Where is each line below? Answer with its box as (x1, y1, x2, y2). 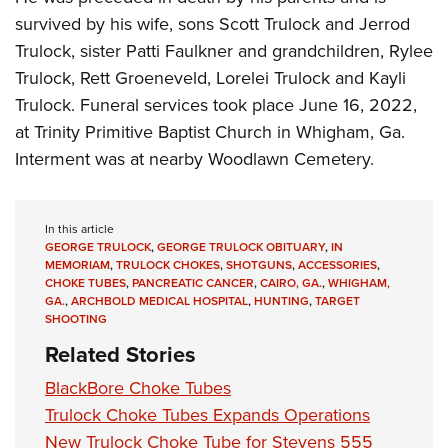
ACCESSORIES (298, 256, 377, 275)
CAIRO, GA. (260, 274, 322, 293)
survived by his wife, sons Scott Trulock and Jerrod (15, 11, 410, 38)
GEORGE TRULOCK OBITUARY (157, 238, 325, 257)
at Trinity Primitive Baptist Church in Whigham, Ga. (15, 119, 405, 146)
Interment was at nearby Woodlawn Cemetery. (15, 146, 374, 173)
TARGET (315, 292, 360, 311)
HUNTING (254, 292, 309, 311)
